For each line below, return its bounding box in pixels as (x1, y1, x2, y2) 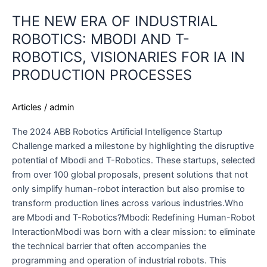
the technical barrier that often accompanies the (12, 240, 206, 252)
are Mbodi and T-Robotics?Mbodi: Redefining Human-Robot (12, 212, 255, 223)
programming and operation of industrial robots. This (12, 254, 226, 266)
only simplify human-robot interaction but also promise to (12, 183, 245, 194)
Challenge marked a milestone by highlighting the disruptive (12, 140, 254, 151)
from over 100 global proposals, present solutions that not (12, 169, 248, 180)
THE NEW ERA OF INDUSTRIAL (12, 12, 218, 30)
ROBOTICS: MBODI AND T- (12, 30, 190, 48)
